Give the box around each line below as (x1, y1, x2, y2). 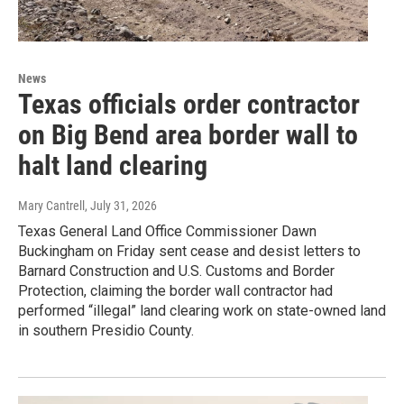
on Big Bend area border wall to (18, 118, 358, 151)
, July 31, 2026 (85, 197, 157, 213)
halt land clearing (18, 149, 207, 181)
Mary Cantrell (18, 197, 85, 213)
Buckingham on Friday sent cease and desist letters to (18, 242, 361, 260)
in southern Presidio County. (18, 321, 194, 339)
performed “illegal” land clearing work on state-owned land (18, 301, 386, 319)
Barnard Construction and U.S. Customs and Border (18, 262, 335, 280)
